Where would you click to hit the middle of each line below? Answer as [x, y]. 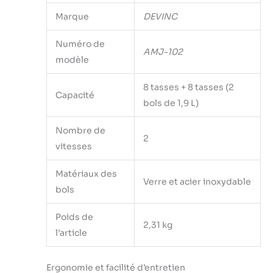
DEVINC [160, 17]
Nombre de [80, 131]
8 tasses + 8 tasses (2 [189, 87]
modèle [72, 60]
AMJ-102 [163, 52]
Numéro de [80, 44]
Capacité [75, 95]
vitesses [74, 147]
